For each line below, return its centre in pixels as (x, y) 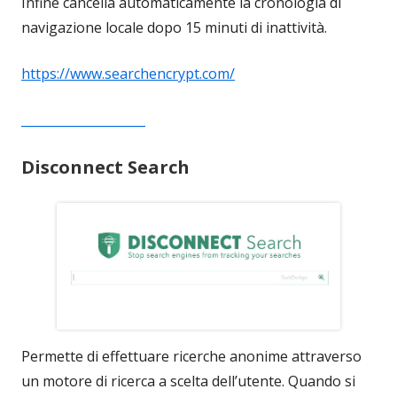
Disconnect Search (105, 167)
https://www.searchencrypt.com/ (128, 74)
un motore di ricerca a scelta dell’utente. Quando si (188, 381)
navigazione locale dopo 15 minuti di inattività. (174, 27)
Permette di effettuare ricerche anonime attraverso (191, 356)
